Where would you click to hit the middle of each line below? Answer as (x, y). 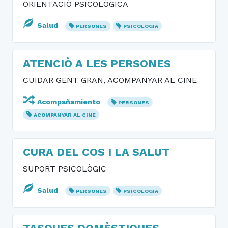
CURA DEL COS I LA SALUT (96, 152)
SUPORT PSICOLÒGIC (65, 169)
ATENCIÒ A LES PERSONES (97, 63)
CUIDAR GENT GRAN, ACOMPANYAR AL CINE (110, 80)
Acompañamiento (69, 102)
